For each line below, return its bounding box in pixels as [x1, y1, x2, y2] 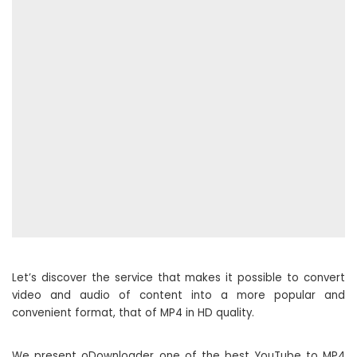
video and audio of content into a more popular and [12, 288, 345, 303]
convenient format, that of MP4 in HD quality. [12, 305, 254, 320]
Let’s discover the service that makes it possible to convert [12, 270, 345, 285]
